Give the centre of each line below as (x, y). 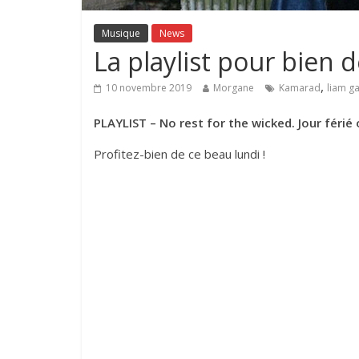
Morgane (234, 88)
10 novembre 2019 (149, 88)
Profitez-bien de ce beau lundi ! (179, 154)
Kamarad (300, 88)
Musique (121, 34)
